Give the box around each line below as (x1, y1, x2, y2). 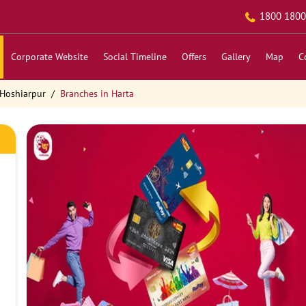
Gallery (221, 51, 251, 63)
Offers (181, 51, 206, 63)
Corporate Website (10, 51, 88, 63)
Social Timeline (102, 51, 167, 63)
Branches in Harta (59, 87, 134, 100)
